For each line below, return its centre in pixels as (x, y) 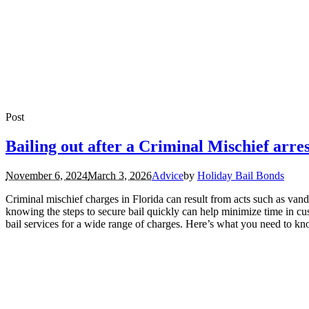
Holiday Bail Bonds (241, 176)
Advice (168, 176)
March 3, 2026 (120, 176)
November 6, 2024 (47, 176)
